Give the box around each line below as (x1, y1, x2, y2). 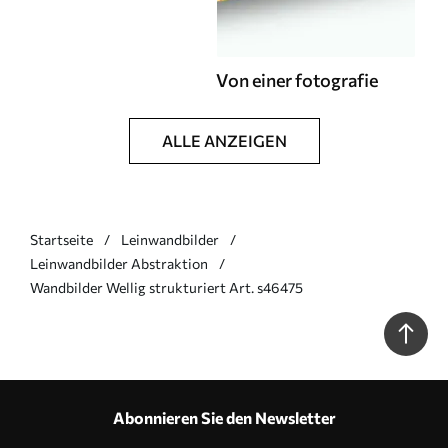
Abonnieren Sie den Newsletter (112, 408, 336, 427)
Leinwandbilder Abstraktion (30, 255, 208, 272)
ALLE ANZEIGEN (161, 131, 287, 150)
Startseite (30, 231, 93, 248)
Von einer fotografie (216, 69, 378, 91)
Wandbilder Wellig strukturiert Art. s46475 (30, 279, 303, 296)
